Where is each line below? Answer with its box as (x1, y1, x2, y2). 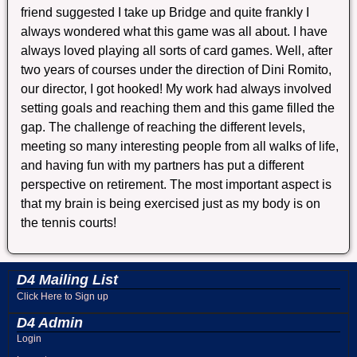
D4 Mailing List (17, 271, 118, 288)
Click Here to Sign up (17, 290, 108, 302)
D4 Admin (17, 314, 83, 331)
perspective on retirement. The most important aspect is (21, 177, 332, 191)
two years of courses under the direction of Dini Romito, (21, 62, 332, 76)
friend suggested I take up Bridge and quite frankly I (21, 5, 310, 19)
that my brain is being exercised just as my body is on (21, 196, 321, 210)
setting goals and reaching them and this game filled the (21, 100, 335, 115)
